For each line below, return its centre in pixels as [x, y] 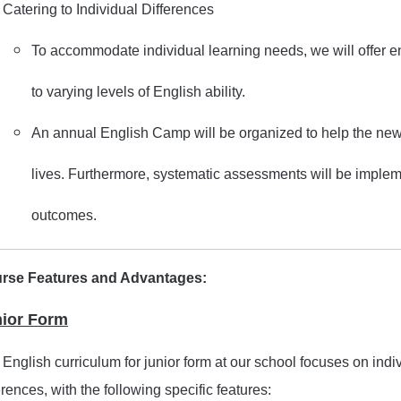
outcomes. [64, 215]
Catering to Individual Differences [108, 9]
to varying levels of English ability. [138, 92]
